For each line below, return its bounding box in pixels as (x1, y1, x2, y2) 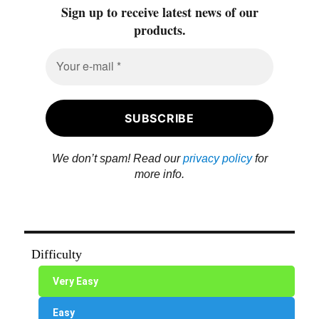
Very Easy (53, 276, 99, 287)
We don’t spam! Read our (51, 152, 183, 164)
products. (133, 21, 186, 40)
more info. (135, 168, 184, 180)
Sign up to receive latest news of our (61, 3, 258, 22)
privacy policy (182, 152, 252, 164)
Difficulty (31, 247, 83, 261)
